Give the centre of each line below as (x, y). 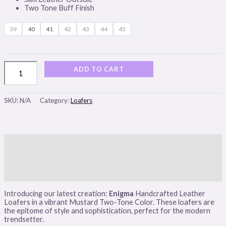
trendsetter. (24, 219)
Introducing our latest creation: (56, 193)
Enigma (121, 193)
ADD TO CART (99, 69)
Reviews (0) (24, 174)
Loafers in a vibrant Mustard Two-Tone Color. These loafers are (109, 202)
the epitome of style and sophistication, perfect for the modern (107, 210)
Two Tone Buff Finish (59, 8)
